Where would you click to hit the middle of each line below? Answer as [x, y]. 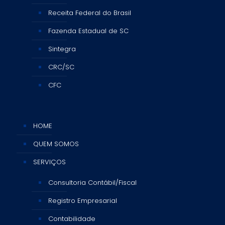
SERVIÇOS [49, 162]
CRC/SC [61, 67]
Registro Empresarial [83, 200]
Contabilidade [72, 218]
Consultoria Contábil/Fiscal [92, 182]
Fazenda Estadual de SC [88, 31]
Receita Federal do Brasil [90, 13]
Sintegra [62, 49]
